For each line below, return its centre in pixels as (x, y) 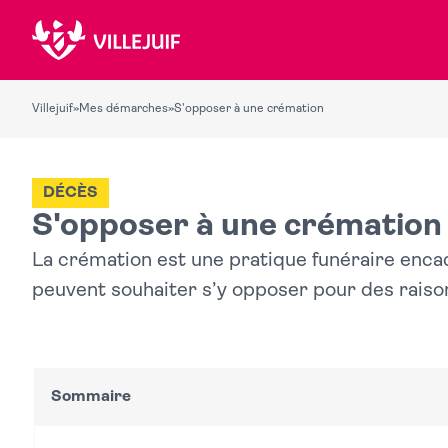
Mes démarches (123, 109)
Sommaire (91, 396)
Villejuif (52, 109)
